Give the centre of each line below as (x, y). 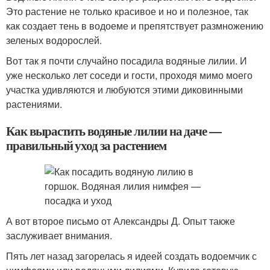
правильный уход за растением (86, 145)
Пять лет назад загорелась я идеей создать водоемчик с (131, 256)
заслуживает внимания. (59, 235)
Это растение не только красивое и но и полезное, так (127, 11)
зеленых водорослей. (54, 40)
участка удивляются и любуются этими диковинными (124, 89)
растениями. (34, 104)
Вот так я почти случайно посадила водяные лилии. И (127, 61)
